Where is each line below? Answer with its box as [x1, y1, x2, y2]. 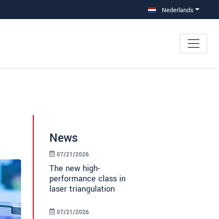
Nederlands [159, 5, 194, 15]
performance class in [49, 173, 126, 185]
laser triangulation [49, 183, 115, 195]
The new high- [49, 163, 100, 175]
